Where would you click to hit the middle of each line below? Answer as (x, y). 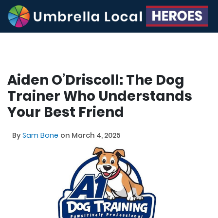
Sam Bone (41, 135)
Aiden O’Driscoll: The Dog (96, 80)
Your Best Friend (66, 112)
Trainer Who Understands (100, 96)
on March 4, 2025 (91, 135)
